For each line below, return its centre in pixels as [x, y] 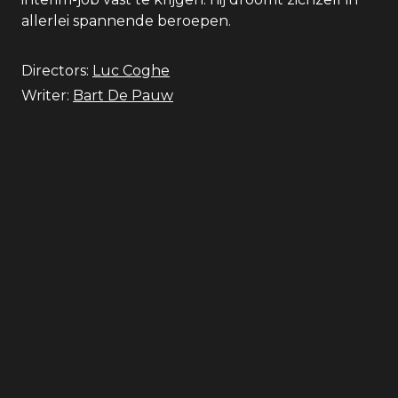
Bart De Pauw [123, 96]
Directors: [55, 71]
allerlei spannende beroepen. [126, 21]
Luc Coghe [131, 71]
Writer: [45, 96]
